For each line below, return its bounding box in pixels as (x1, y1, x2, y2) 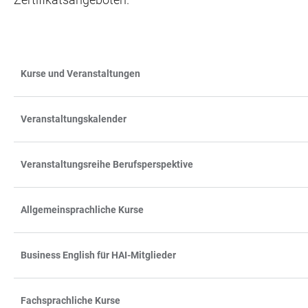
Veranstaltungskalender (21, 113, 126, 124)
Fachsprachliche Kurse (21, 294, 120, 306)
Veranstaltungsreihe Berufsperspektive (21, 158, 193, 170)
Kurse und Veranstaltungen (21, 67, 140, 79)
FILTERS (10, 91, 56, 106)
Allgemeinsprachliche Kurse (21, 203, 144, 215)
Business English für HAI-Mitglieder (21, 249, 176, 261)
